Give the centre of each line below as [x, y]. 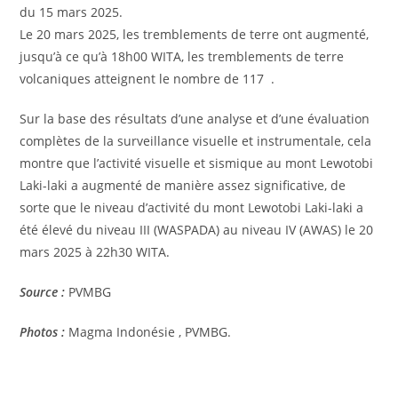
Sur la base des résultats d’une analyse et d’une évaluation [195, 119]
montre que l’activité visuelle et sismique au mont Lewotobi [197, 163]
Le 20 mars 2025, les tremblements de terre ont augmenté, [195, 35]
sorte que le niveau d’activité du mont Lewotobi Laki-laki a [192, 208]
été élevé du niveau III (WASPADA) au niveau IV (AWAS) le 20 [197, 230]
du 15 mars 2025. [72, 12]
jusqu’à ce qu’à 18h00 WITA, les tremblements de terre [182, 57]
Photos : [43, 332]
